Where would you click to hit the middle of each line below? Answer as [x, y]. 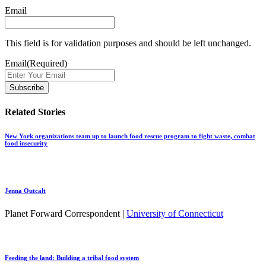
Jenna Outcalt [25, 190]
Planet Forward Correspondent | [66, 214]
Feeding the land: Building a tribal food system [72, 258]
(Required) [47, 64]
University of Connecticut [175, 214]
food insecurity [26, 143]
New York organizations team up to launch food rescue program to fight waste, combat [130, 136]
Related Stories [35, 112]
